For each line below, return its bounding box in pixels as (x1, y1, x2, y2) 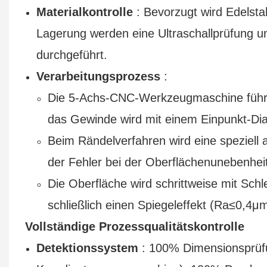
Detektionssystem (36, 241, 139, 254)
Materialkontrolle (36, 5, 133, 18)
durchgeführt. (36, 48, 108, 61)
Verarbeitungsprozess (36, 69, 161, 83)
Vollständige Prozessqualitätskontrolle (24, 219, 244, 233)
